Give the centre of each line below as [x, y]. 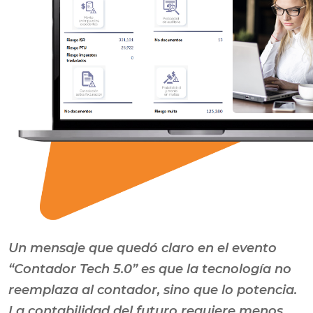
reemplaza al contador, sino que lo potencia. [153, 290]
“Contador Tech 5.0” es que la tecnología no [150, 269]
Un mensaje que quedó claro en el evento [143, 248]
